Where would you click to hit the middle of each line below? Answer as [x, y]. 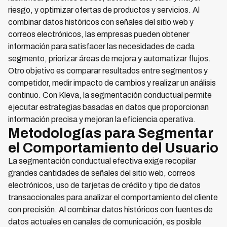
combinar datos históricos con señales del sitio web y [101, 22]
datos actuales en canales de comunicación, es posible [105, 222]
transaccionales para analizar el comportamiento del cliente [113, 197]
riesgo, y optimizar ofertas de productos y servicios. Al [104, 10]
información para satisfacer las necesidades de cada [101, 46]
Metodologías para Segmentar [110, 133]
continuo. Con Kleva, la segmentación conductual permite [110, 95]
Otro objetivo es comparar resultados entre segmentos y [108, 71]
